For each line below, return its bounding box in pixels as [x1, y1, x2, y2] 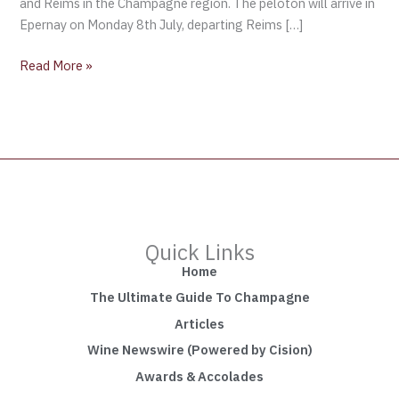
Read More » [20, 56, 94, 74]
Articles [175, 314, 224, 332]
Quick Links [144, 237, 255, 266]
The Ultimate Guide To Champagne [89, 289, 310, 306]
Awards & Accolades [135, 367, 264, 385]
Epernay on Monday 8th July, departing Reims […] [20, 15, 304, 33]
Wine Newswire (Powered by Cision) [86, 341, 313, 359]
